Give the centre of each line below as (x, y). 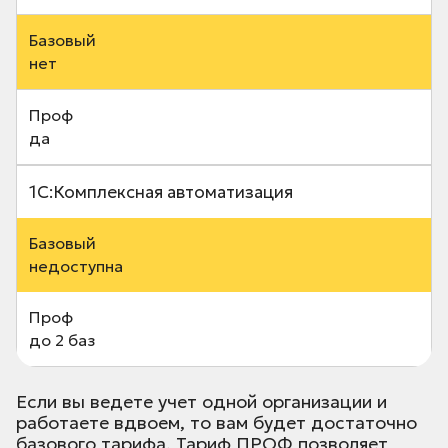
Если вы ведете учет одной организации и (201, 402)
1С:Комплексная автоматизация (161, 192)
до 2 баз (62, 340)
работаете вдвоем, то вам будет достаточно (216, 423)
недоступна (76, 266)
